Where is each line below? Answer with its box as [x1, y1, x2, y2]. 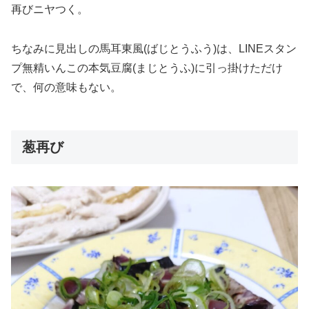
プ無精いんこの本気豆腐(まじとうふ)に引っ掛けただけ [11, 61, 283, 74]
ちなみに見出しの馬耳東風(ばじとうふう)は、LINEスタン [11, 42, 297, 54]
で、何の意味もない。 [11, 81, 121, 93]
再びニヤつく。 [11, 3, 88, 15]
